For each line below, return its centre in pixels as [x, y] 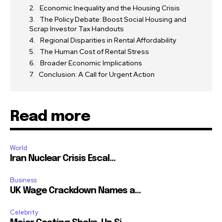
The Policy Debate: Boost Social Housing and [113, 20]
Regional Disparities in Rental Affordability [108, 40]
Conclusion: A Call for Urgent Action [97, 75]
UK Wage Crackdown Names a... [75, 191]
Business [23, 180]
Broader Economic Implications [91, 63]
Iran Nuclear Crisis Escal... [63, 159]
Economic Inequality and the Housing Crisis [110, 8]
